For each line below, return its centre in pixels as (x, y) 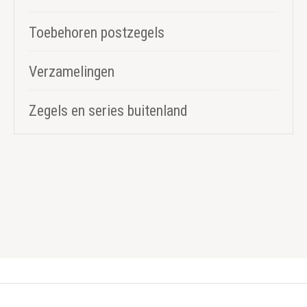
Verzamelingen (72, 72)
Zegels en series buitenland (108, 111)
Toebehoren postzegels (97, 33)
